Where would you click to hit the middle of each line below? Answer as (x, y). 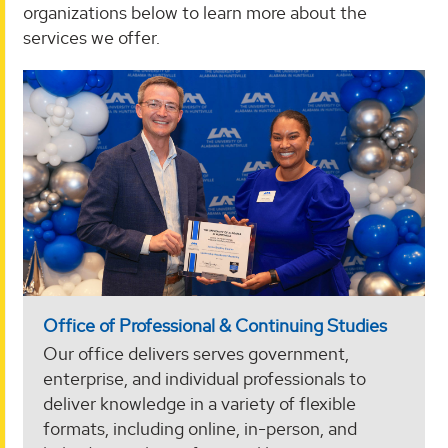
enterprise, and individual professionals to (204, 378)
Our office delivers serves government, (196, 353)
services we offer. (91, 38)
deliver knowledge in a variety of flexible (199, 403)
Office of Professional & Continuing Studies (215, 326)
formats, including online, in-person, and (200, 428)
